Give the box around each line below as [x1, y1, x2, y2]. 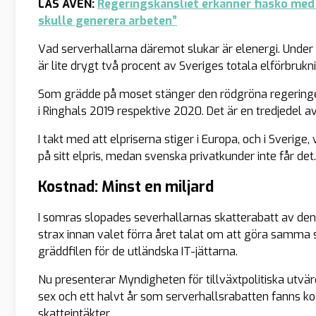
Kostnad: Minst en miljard [38, 177, 214, 197]
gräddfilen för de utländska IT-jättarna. [38, 244, 238, 260]
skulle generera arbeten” [38, 13, 177, 29]
